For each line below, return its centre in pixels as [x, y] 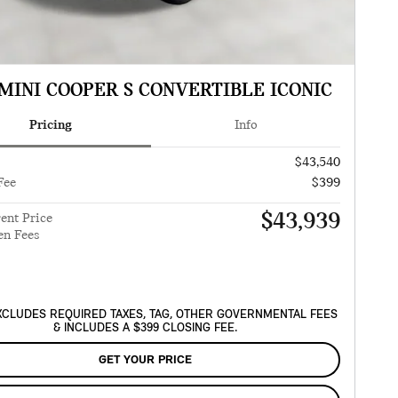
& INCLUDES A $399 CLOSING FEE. [145, 329]
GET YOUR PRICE [145, 361]
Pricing [50, 126]
